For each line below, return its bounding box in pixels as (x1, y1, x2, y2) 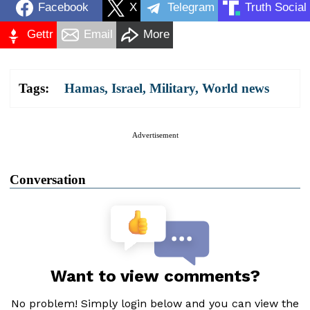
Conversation (10, 172, 86, 187)
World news (202, 80, 269, 95)
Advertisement (131, 130, 179, 139)
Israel (111, 80, 143, 95)
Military (149, 80, 195, 95)
